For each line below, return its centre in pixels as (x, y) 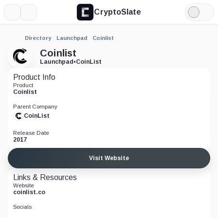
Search (41, 15)
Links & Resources (45, 177)
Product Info (34, 77)
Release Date (31, 133)
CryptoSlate (118, 12)
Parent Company (35, 107)
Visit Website (109, 158)
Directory (38, 38)
